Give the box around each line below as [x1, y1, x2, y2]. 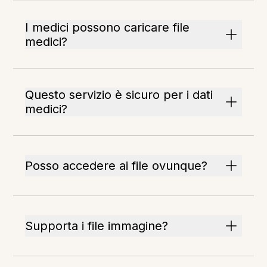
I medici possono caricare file [25, 20, 190, 35]
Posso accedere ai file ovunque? [25, 159, 208, 173]
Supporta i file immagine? [25, 219, 169, 234]
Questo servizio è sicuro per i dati [25, 88, 213, 103]
